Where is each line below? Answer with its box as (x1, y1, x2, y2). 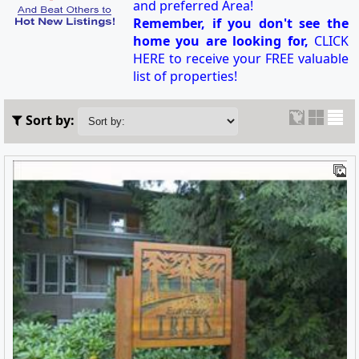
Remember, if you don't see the (133, 14, 349, 33)
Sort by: (22, 111, 78, 130)
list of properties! (133, 67, 237, 86)
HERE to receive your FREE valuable (133, 50, 349, 68)
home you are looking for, (133, 32, 309, 50)
